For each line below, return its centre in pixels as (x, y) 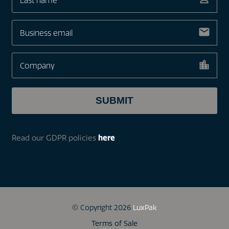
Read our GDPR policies (55, 138)
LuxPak (145, 208)
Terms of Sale (114, 223)
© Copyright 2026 (102, 208)
